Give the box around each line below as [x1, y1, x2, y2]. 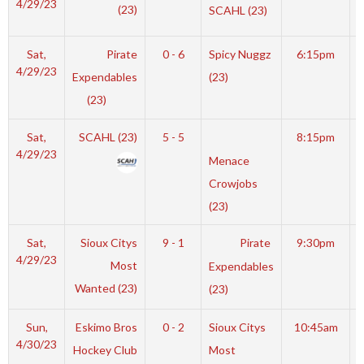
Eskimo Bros [76, 319, 138, 334]
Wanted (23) [75, 280, 138, 295]
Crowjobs [208, 176, 258, 191]
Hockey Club [73, 342, 138, 357]
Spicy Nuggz [208, 46, 271, 61]
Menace [208, 154, 249, 168]
